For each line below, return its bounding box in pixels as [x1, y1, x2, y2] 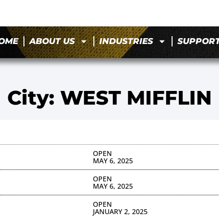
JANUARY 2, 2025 [92, 206, 148, 216]
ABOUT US [29, 36, 75, 46]
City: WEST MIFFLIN [7, 85, 212, 109]
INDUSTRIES [99, 36, 153, 46]
